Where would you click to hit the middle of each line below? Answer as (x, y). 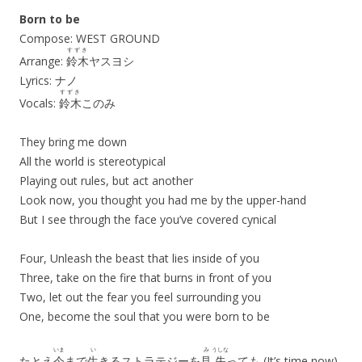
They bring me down (73, 142)
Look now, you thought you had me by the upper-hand (163, 200)
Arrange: (43, 61)
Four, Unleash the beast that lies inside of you (139, 258)
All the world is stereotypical (93, 161)
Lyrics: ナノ (48, 80)
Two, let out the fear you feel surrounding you (140, 297)
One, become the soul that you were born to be (145, 316)
